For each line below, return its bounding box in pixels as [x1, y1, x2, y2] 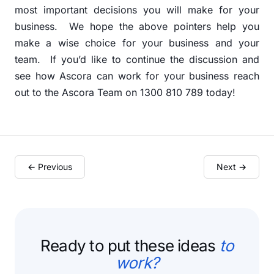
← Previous [28, 161, 72, 172]
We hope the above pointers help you [69, 20, 259, 33]
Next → [217, 161, 246, 172]
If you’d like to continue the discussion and [50, 53, 259, 66]
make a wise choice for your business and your [15, 37, 259, 50]
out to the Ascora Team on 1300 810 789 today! [15, 86, 235, 99]
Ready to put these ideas [40, 236, 220, 256]
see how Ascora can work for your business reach [15, 70, 259, 83]
